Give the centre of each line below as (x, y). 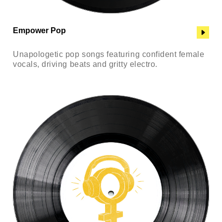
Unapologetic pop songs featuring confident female (109, 54)
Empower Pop (39, 31)
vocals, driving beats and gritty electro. (85, 64)
